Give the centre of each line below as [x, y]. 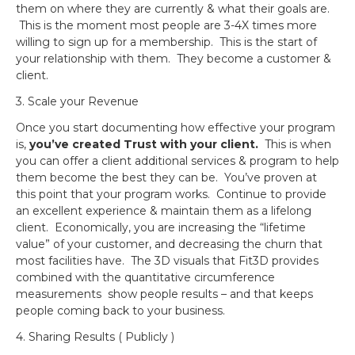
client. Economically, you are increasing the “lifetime [161, 227]
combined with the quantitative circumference [145, 277]
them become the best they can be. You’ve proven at [166, 177]
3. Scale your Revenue [77, 101]
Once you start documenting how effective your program [176, 128]
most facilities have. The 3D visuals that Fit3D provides [167, 261]
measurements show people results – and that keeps [164, 294]
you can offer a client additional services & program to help [177, 161]
